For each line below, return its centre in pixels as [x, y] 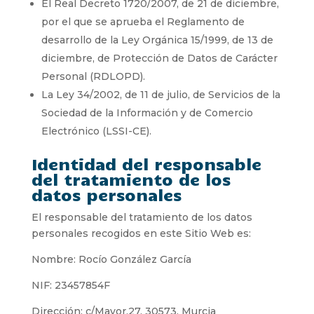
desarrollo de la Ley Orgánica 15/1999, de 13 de [157, 40]
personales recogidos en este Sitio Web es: [141, 233]
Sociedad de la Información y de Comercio [147, 112]
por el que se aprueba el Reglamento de [143, 21]
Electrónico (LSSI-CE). [96, 131]
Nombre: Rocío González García [111, 259]
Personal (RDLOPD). [93, 76]
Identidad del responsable [146, 163]
